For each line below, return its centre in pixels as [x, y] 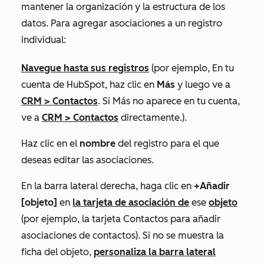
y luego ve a [203, 85]
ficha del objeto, [57, 252]
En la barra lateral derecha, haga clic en [108, 186]
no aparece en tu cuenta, [185, 101]
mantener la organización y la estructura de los [123, 7]
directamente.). [153, 118]
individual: [44, 40]
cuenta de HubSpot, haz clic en [89, 85]
